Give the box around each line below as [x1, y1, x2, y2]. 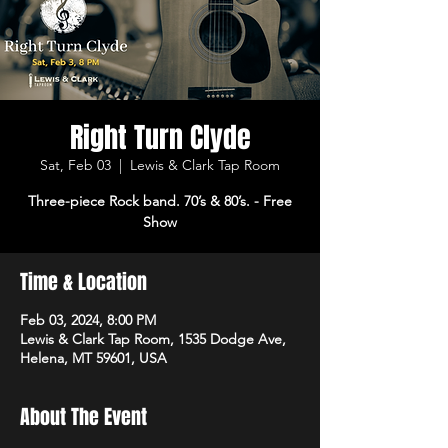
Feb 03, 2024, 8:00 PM [20, 310, 156, 329]
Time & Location [20, 266, 147, 297]
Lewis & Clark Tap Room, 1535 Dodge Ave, [20, 329, 286, 348]
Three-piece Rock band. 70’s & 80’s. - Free [28, 191, 292, 210]
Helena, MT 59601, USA [20, 348, 167, 367]
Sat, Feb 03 [40, 155, 111, 174]
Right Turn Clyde [69, 116, 251, 158]
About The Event [20, 401, 147, 432]
